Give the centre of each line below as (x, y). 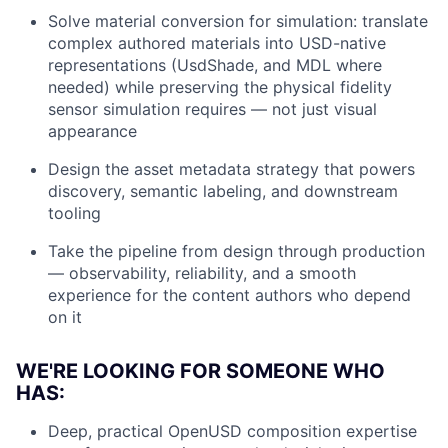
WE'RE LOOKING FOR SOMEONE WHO (200, 370)
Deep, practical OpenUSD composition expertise (232, 430)
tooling (74, 212)
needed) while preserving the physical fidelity (220, 86)
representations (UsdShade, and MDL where (215, 64)
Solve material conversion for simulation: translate (238, 20)
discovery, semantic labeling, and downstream (223, 190)
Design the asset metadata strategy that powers (231, 168)
